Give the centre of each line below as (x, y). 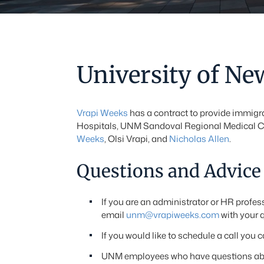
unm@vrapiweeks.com (172, 215)
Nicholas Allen (199, 139)
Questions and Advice (169, 171)
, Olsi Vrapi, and (136, 139)
